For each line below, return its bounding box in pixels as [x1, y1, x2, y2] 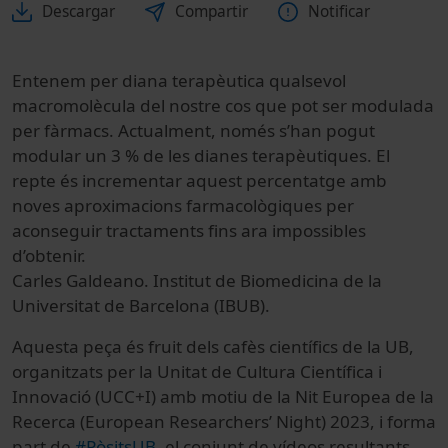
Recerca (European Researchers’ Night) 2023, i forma [12, 410, 436, 434]
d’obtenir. [12, 244, 86, 268]
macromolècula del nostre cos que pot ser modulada [12, 94, 434, 118]
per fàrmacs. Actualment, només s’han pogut [12, 119, 375, 143]
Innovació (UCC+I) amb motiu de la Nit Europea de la [12, 385, 434, 409]
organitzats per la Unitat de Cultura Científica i [12, 360, 382, 384]
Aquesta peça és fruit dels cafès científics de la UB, [12, 335, 414, 359]
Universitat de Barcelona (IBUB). [12, 294, 270, 318]
